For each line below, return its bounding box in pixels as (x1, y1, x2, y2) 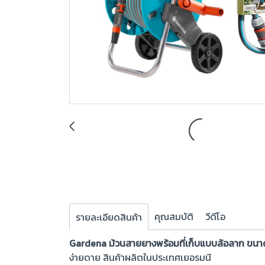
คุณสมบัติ (154, 209, 193, 224)
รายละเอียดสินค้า (76, 210, 142, 224)
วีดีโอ (205, 209, 225, 224)
